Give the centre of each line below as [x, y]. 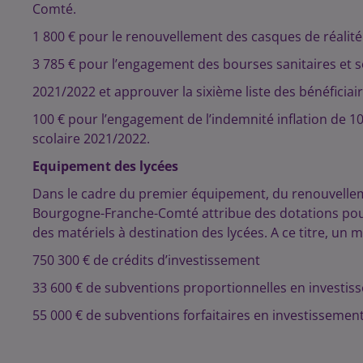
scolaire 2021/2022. [91, 138]
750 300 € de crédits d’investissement [146, 260]
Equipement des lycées [105, 166]
